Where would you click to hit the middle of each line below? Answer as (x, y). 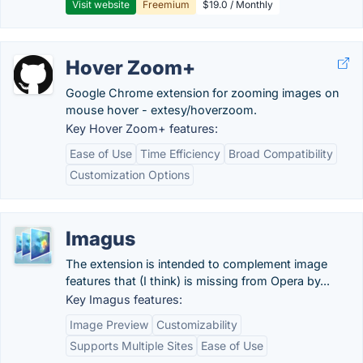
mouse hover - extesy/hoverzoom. (161, 110)
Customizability (197, 325)
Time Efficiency (180, 154)
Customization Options (130, 175)
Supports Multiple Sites (131, 346)
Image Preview (109, 325)
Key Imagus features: (124, 299)
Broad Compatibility (281, 154)
